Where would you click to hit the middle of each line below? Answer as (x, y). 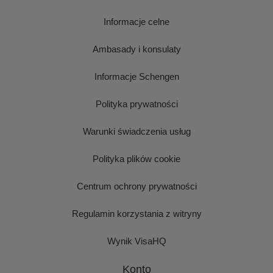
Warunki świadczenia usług (136, 131)
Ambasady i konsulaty (136, 49)
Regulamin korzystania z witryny (136, 214)
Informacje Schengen (136, 76)
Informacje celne (136, 22)
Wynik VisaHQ (136, 241)
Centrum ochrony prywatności (136, 186)
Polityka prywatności (136, 104)
